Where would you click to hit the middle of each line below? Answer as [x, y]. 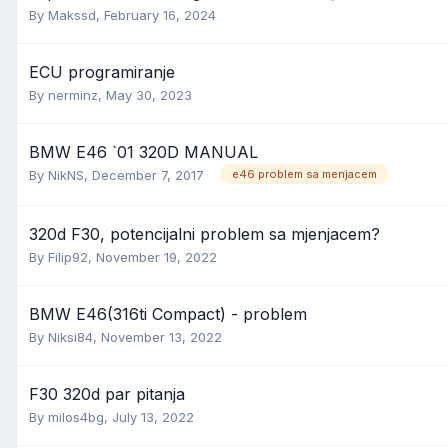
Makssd [72, 15]
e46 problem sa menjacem [304, 174]
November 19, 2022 [156, 257]
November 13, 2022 [161, 337]
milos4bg [76, 417]
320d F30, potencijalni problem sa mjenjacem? [204, 234]
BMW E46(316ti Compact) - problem [168, 314]
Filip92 [68, 257]
